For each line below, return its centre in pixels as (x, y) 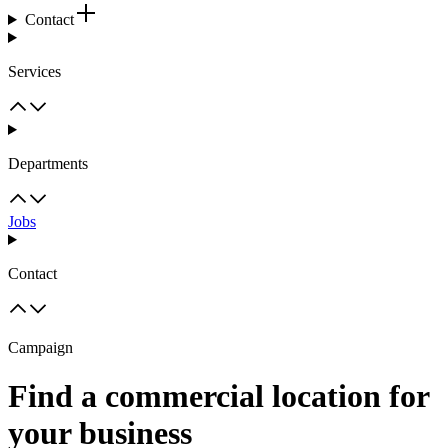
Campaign (40, 347)
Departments (48, 163)
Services (34, 71)
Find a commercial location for (218, 396)
